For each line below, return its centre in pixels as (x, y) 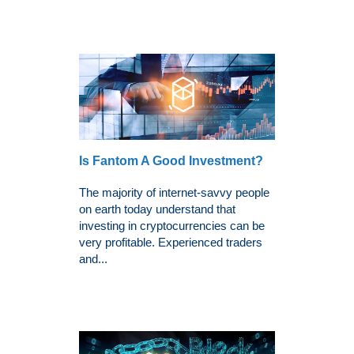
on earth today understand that (157, 209)
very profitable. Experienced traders (171, 243)
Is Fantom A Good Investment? (171, 161)
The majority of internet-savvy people (174, 193)
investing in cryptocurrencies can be (172, 226)
